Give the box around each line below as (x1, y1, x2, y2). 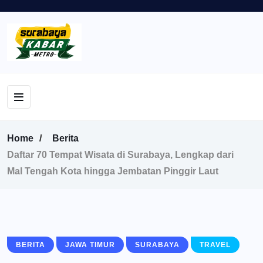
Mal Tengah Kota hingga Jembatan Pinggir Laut (7, 166, 218, 176)
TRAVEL (200, 240, 231, 249)
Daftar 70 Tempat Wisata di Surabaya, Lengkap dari (7, 149, 234, 160)
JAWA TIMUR (65, 240, 115, 249)
